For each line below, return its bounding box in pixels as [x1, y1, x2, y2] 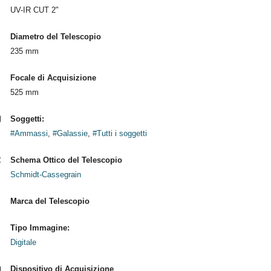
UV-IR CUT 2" [10, 5, 59, 15]
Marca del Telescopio [10, 197, 90, 206]
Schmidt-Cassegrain [10, 170, 81, 179]
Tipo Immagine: [10, 223, 70, 232]
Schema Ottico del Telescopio [10, 155, 122, 165]
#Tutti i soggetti [92, 129, 147, 138]
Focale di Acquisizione [10, 73, 96, 82]
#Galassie [52, 129, 88, 138]
